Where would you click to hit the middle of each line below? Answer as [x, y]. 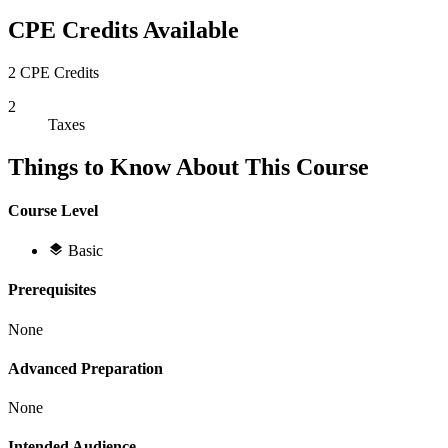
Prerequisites [52, 290]
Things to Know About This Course [188, 166]
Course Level [53, 210]
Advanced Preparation [85, 368]
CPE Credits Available [123, 29]
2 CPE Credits [53, 72]
